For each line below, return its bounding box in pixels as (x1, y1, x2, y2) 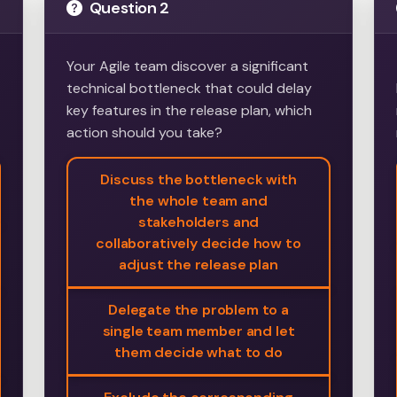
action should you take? (66, 123, 223, 143)
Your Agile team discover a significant (66, 57, 309, 76)
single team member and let (102, 322, 295, 341)
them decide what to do (114, 343, 283, 362)
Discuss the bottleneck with (100, 170, 297, 190)
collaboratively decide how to (96, 234, 301, 253)
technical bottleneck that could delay (66, 79, 313, 98)
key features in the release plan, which (66, 101, 313, 121)
